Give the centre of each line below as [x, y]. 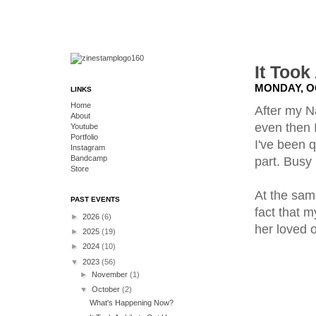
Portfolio [84, 137]
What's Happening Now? [132, 302]
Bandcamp [89, 158]
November [111, 274]
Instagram [88, 147]
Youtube [84, 126]
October [107, 290]
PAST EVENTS [95, 199]
